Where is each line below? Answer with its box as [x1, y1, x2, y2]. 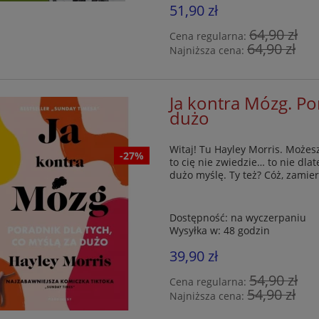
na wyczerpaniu [231, 210, 307, 224]
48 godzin [224, 223, 271, 237]
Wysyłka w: [169, 223, 221, 237]
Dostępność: [169, 210, 229, 224]
